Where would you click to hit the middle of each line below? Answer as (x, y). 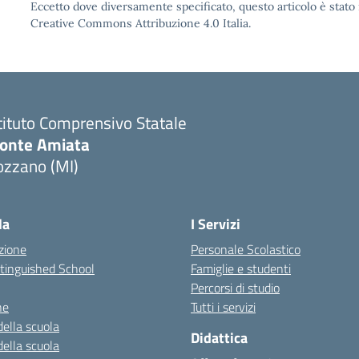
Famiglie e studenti (241, 268)
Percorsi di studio (235, 288)
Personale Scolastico (246, 249)
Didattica (219, 338)
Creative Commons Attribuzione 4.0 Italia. (141, 23)
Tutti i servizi (223, 307)
